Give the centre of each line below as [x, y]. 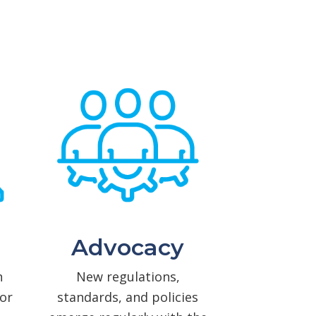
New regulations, [128, 276]
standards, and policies [128, 297]
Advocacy [128, 247]
